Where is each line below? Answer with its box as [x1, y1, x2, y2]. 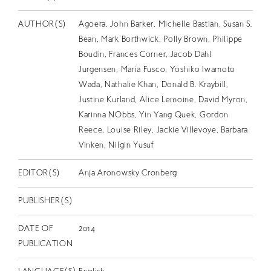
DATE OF [18, 224, 53, 234]
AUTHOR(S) [18, 20, 67, 30]
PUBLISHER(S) [18, 197, 73, 206]
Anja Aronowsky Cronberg [78, 169, 177, 178]
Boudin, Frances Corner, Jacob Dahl [78, 50, 212, 60]
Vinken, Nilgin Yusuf [78, 141, 154, 151]
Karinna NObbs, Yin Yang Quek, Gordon [78, 111, 229, 120]
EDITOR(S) [18, 169, 61, 178]
